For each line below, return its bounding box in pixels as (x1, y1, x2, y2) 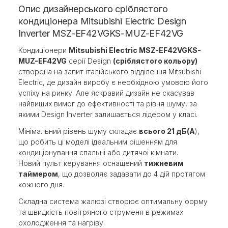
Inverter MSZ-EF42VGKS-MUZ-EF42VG (18, 27, 184, 39)
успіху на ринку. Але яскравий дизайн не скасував (18, 88, 194, 97)
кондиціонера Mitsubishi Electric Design (18, 15, 186, 26)
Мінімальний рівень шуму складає (18, 126, 139, 135)
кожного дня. (18, 180, 64, 189)
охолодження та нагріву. (18, 218, 105, 227)
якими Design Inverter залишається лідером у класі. (18, 109, 197, 119)
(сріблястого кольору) (113, 56, 197, 65)
